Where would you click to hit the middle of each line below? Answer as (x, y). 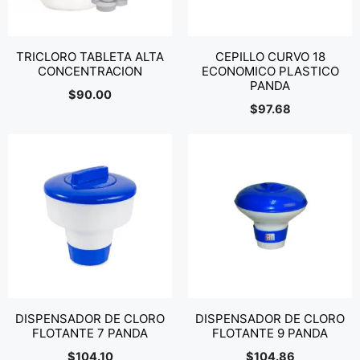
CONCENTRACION (90, 71)
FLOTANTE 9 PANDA (270, 333)
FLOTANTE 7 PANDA (90, 333)
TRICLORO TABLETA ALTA (90, 57)
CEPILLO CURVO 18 (270, 57)
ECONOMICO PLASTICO (270, 71)
